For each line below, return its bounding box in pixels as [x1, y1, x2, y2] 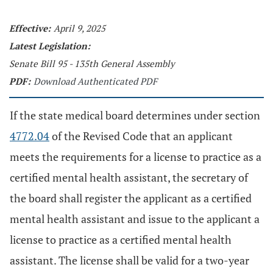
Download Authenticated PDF [34, 75, 157, 87]
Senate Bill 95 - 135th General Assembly [9, 57, 175, 69]
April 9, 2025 [54, 22, 105, 34]
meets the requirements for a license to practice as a [10, 149, 261, 164]
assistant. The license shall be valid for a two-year [10, 253, 249, 268]
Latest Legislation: [9, 40, 90, 52]
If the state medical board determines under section [10, 108, 260, 122]
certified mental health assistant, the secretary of [10, 170, 248, 185]
